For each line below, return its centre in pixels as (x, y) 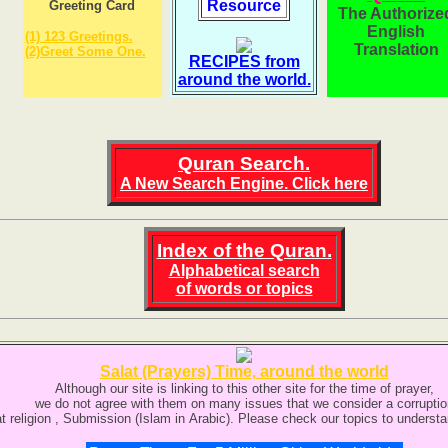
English (396, 31)
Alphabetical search (244, 271)
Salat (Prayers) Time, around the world (244, 372)
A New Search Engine (202, 183)
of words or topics (244, 289)
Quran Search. (244, 163)
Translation (396, 49)
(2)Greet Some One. (85, 51)
